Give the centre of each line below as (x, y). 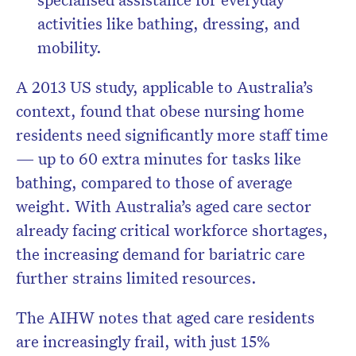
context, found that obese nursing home (160, 111)
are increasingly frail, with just (128, 341)
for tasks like (252, 159)
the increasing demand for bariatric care (161, 254)
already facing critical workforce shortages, (172, 230)
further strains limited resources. (136, 278)
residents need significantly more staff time (172, 135)
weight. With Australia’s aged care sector (164, 206)
